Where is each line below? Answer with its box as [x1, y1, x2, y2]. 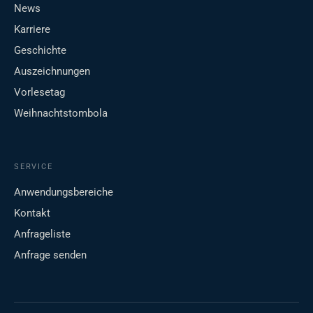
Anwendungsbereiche [14, 186, 113, 199]
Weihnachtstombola [14, 107, 108, 120]
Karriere [14, 23, 50, 36]
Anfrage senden [14, 249, 87, 262]
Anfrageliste [14, 228, 71, 241]
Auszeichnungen [14, 65, 90, 78]
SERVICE [14, 162, 53, 172]
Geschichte [14, 44, 66, 57]
